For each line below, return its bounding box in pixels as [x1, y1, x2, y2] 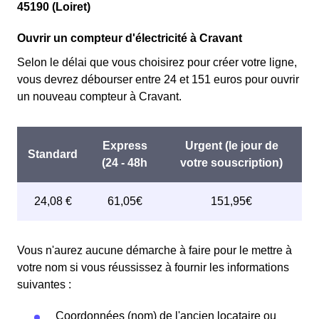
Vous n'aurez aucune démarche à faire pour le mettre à [17, 244, 292, 256]
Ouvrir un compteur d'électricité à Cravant [17, 32, 242, 44]
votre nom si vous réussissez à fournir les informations [17, 261, 289, 273]
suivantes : [17, 278, 71, 291]
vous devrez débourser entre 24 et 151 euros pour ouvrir [17, 73, 299, 85]
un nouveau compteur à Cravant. [17, 90, 182, 103]
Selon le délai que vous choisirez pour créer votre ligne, [17, 56, 297, 68]
